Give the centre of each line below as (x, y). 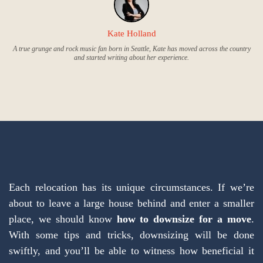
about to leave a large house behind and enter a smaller (131, 203)
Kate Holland (131, 33)
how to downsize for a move (184, 219)
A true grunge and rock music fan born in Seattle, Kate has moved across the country (131, 49)
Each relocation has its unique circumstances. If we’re (131, 187)
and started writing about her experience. (131, 58)
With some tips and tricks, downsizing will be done (131, 235)
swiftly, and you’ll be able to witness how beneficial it (131, 251)
